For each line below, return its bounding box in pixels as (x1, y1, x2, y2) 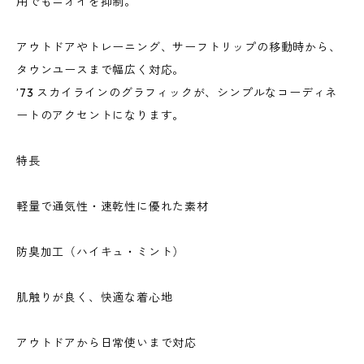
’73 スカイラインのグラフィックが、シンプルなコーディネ (16, 85, 338, 101)
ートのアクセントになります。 (16, 108, 185, 123)
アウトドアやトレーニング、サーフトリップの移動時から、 (16, 40, 341, 55)
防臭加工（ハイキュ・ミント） (16, 245, 185, 260)
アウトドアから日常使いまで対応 (16, 336, 197, 351)
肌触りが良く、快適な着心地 (16, 290, 173, 305)
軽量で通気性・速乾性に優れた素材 (16, 199, 209, 214)
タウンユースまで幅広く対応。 (16, 63, 185, 78)
